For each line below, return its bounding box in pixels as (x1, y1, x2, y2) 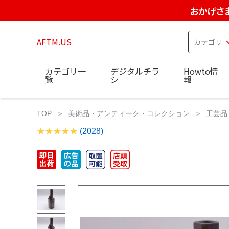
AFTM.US (37, 36, 72, 48)
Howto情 (184, 64, 218, 77)
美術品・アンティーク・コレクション (68, 109, 190, 118)
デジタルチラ (110, 64, 159, 77)
